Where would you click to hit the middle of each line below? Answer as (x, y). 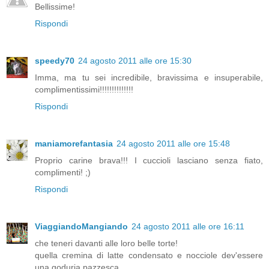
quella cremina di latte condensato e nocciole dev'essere (149, 255)
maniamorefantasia (74, 144)
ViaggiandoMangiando (81, 227)
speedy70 (55, 61)
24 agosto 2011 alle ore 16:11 (188, 227)
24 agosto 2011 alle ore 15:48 (173, 144)
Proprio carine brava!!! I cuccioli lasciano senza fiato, (149, 161)
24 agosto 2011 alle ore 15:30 (135, 61)
